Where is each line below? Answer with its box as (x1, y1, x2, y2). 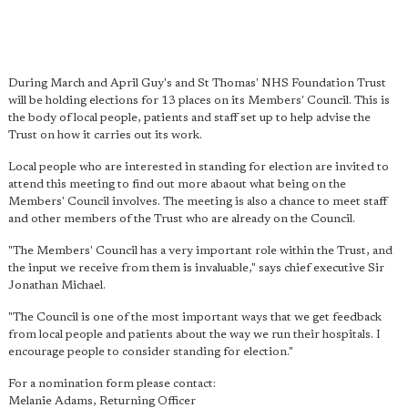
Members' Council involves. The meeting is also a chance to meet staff (8, 196, 387, 208)
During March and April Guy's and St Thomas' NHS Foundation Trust (8, 77, 386, 89)
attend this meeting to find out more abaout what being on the (8, 178, 346, 190)
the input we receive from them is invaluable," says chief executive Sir (8, 262, 384, 274)
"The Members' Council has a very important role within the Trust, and (8, 245, 393, 257)
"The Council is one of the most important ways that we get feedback (8, 311, 382, 323)
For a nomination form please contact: (8, 378, 216, 390)
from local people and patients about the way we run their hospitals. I (8, 329, 381, 341)
